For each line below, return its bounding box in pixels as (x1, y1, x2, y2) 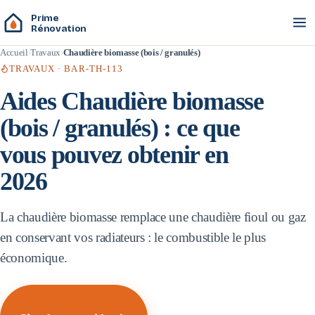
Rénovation (31, 22, 86, 34)
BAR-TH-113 (64, 63, 123, 74)
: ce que (157, 113, 240, 142)
